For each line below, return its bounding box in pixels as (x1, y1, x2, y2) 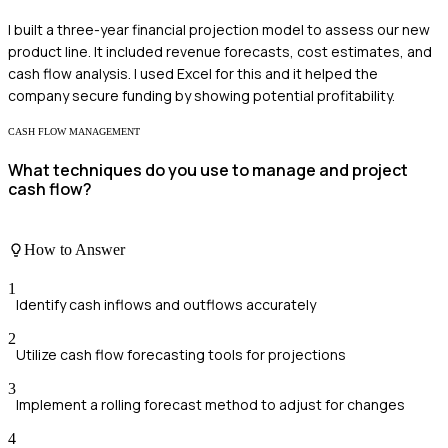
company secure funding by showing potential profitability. (8, 86, 395, 106)
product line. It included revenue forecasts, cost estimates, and (8, 42, 432, 62)
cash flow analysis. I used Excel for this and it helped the (8, 64, 378, 84)
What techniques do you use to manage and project (8, 158, 408, 181)
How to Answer (24, 241, 125, 259)
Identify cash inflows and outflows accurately (16, 295, 316, 315)
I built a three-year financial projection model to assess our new (8, 20, 430, 40)
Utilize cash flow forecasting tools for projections (16, 345, 346, 365)
